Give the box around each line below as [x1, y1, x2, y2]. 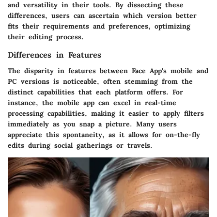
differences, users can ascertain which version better [8, 11, 197, 20]
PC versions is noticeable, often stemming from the [8, 77, 193, 86]
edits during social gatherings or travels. [8, 140, 153, 150]
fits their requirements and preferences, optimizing [8, 22, 190, 31]
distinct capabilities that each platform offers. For [8, 87, 183, 96]
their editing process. [8, 32, 84, 42]
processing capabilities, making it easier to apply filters [8, 108, 204, 118]
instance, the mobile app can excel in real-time [8, 98, 176, 107]
